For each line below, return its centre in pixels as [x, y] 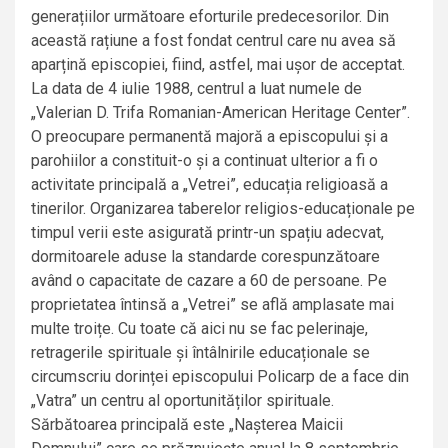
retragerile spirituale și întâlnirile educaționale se [200, 353]
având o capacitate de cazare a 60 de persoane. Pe [209, 281]
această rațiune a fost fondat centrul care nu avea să [213, 41]
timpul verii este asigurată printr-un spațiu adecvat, [207, 233]
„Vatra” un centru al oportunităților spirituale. [182, 401]
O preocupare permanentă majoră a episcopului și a [209, 137]
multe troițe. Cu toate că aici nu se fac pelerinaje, [199, 329]
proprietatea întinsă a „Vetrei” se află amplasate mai [212, 305]
